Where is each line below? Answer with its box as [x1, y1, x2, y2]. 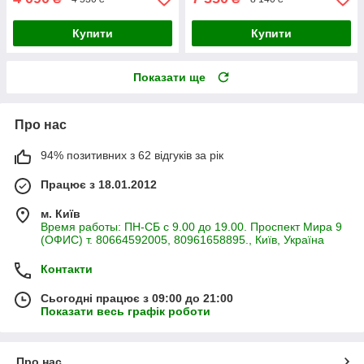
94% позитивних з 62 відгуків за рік [41, 149, 223, 162]
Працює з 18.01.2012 [41, 178, 157, 192]
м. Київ [41, 207, 80, 221]
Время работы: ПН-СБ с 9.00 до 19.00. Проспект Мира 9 [41, 220, 342, 234]
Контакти [41, 262, 93, 276]
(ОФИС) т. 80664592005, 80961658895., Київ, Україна [41, 233, 324, 247]
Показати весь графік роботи [41, 305, 210, 318]
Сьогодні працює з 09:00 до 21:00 [41, 292, 233, 305]
